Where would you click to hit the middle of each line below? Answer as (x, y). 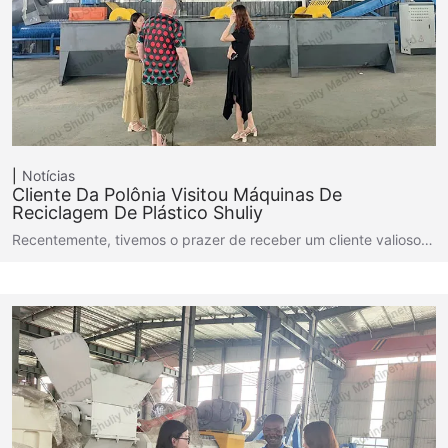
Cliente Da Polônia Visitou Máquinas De (177, 195)
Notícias (48, 176)
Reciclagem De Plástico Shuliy (137, 213)
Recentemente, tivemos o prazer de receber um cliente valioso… (222, 240)
